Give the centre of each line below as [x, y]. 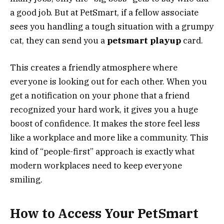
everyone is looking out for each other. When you [108, 82]
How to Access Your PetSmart [104, 213]
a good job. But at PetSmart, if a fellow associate [104, 12]
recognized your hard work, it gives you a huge [104, 110]
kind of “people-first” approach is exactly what [102, 152]
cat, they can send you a [58, 40]
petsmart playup [144, 40]
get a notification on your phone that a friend [100, 96]
